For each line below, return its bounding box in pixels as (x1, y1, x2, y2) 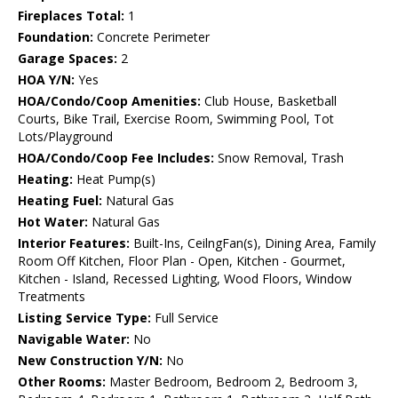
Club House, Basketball (201, 92, 337, 110)
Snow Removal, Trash (214, 149, 344, 167)
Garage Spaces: (18, 50, 117, 68)
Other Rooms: (18, 373, 106, 391)
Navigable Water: (18, 330, 130, 348)
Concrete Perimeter (93, 28, 210, 46)
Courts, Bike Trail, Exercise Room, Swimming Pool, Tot (18, 110, 334, 128)
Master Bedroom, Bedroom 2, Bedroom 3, (106, 373, 358, 391)
